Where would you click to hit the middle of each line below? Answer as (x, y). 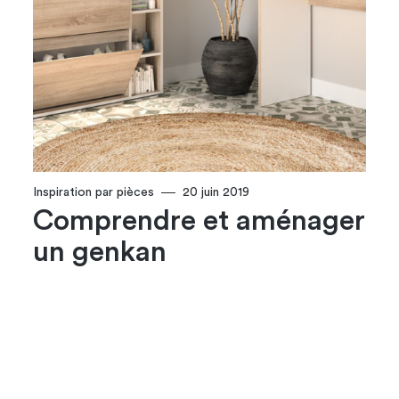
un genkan (100, 252)
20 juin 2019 (216, 193)
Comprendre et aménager (199, 221)
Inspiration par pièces (94, 193)
